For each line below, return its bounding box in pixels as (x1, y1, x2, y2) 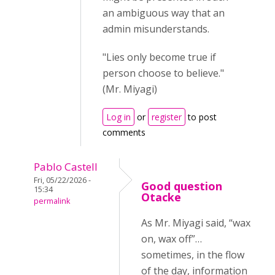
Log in (106, 111, 131, 123)
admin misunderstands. (103, 22, 209, 36)
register (152, 111, 182, 123)
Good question (141, 179, 222, 193)
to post (185, 111, 217, 123)
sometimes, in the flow (141, 248, 244, 261)
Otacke (141, 190, 181, 204)
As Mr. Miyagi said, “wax (141, 216, 250, 230)
